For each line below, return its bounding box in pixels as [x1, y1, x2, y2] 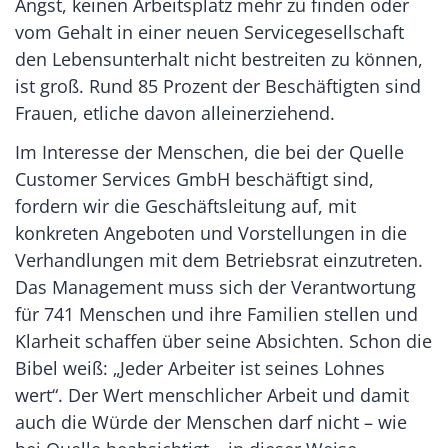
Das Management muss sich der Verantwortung [15, 274, 416, 299]
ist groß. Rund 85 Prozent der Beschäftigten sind [15, 73, 421, 98]
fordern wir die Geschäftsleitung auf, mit [15, 193, 356, 218]
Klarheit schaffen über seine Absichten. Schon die [15, 328, 432, 353]
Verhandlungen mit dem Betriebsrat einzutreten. [15, 247, 423, 272]
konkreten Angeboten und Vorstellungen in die [15, 220, 407, 245]
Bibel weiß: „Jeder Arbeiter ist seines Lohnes [15, 355, 385, 380]
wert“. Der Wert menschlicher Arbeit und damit [15, 382, 409, 407]
